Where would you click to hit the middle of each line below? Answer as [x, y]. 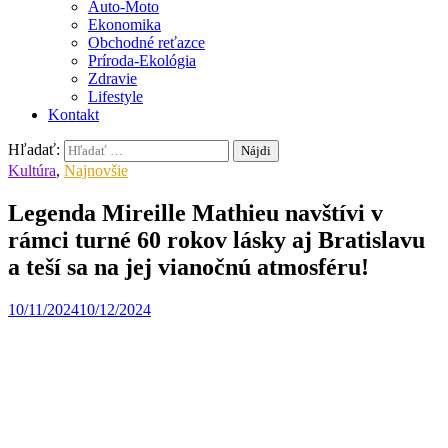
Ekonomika [124, 24]
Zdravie [112, 78]
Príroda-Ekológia [142, 60]
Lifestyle [115, 96]
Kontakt [73, 114]
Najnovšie [96, 170]
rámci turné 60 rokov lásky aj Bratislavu [216, 239]
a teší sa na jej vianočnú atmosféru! [188, 266]
